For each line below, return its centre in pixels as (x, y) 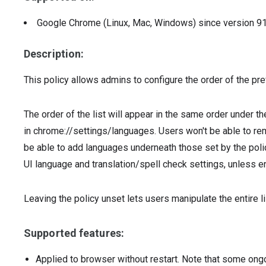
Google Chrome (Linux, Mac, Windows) (118, 23)
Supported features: (74, 233)
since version (227, 23)
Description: (54, 54)
